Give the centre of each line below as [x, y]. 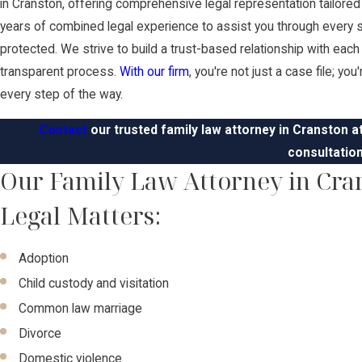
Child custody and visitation [94, 284]
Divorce [40, 334]
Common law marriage [81, 309]
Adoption [44, 258]
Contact [63, 130]
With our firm [154, 72]
